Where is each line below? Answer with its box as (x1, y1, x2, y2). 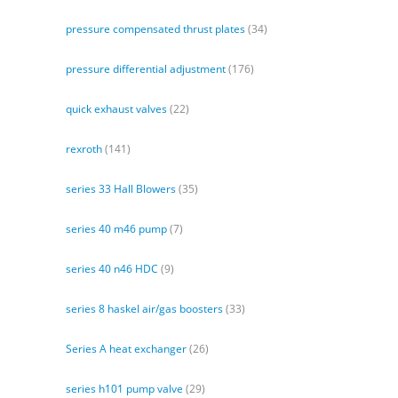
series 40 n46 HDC (66, 261, 158, 277)
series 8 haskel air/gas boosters (66, 301, 223, 317)
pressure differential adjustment (66, 61, 226, 77)
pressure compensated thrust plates (66, 21, 245, 37)
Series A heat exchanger (66, 341, 187, 357)
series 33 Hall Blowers (66, 181, 176, 197)
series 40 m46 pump (66, 221, 167, 237)
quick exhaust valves (66, 101, 167, 117)
